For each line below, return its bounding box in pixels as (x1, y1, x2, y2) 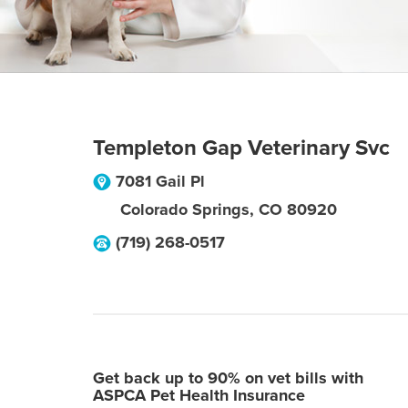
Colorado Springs (120, 199, 250, 219)
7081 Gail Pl (116, 171, 205, 191)
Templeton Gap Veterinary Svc (93, 135, 390, 161)
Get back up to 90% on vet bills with (93, 368, 363, 388)
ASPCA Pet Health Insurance (93, 385, 305, 405)
